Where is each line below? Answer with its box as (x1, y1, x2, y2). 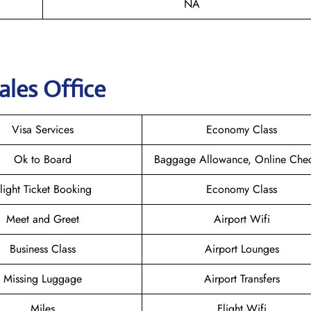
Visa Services (12, 121, 74, 137)
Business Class (10, 240, 76, 257)
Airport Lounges (204, 240, 279, 257)
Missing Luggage (3, 270, 82, 287)
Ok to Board (14, 151, 72, 167)
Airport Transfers (203, 270, 280, 287)
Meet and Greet (6, 210, 79, 227)
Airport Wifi (213, 210, 270, 227)
